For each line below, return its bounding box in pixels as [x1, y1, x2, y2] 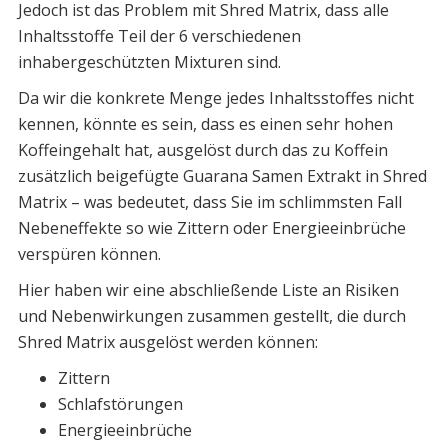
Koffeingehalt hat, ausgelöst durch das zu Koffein [17, 138, 388, 161]
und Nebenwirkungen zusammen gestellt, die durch [17, 304, 406, 327]
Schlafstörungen [57, 392, 183, 415]
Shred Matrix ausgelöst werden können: [17, 330, 318, 353]
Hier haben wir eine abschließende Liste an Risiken [17, 278, 399, 301]
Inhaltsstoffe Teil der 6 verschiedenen [17, 24, 301, 47]
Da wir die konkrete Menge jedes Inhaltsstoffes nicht [17, 86, 414, 109]
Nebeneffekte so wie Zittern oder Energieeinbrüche [17, 216, 406, 239]
